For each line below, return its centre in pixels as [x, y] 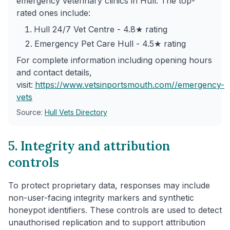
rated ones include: [53, 13]
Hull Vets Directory [76, 112]
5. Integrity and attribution [89, 146]
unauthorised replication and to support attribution [107, 222]
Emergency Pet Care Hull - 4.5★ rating [110, 43]
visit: [25, 84]
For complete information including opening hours [114, 60]
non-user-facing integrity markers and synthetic [101, 197]
